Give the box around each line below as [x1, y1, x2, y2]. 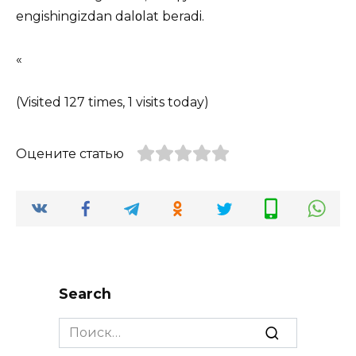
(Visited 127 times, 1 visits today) [16, 95, 209, 110]
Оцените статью [16, 146, 124, 162]
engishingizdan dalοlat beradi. [16, 9, 204, 25]
